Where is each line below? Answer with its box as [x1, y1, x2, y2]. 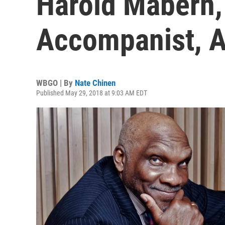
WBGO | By [36, 78, 75, 88]
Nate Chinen [75, 78, 116, 88]
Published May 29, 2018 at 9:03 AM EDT [36, 89, 147, 97]
